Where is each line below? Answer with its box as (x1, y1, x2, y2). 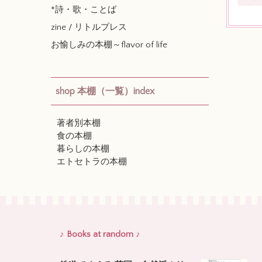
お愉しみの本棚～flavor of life (51, 39, 167, 50)
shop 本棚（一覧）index (56, 85, 154, 96)
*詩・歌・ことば (51, 4, 116, 15)
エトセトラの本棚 (57, 156, 127, 167)
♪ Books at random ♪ (60, 229, 140, 239)
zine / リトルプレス (51, 22, 127, 32)
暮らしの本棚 (57, 143, 109, 154)
